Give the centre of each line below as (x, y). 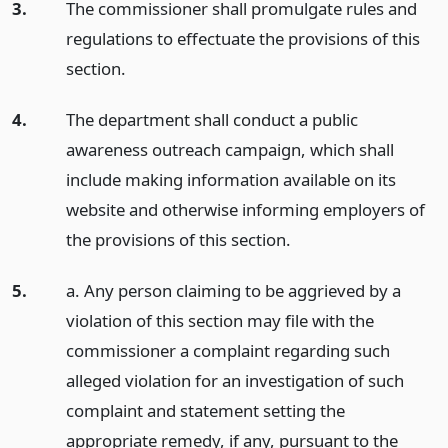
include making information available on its (230, 179)
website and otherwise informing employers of (245, 209)
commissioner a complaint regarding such (227, 350)
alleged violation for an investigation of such (234, 380)
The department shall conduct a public (211, 119)
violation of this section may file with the (219, 320)
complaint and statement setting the (205, 410)
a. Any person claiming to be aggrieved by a (233, 290)
